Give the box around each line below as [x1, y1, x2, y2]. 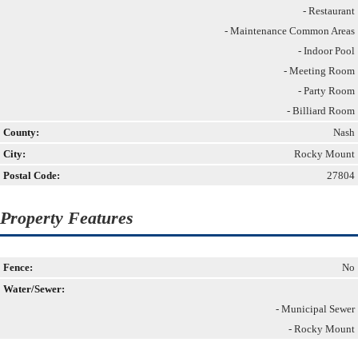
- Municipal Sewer [276, 302, 355, 315]
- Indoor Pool [298, 44, 355, 57]
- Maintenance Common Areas [225, 24, 355, 37]
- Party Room [298, 84, 355, 97]
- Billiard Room [287, 104, 355, 117]
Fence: [3, 261, 33, 273]
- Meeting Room [284, 64, 355, 77]
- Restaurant [303, 4, 355, 17]
